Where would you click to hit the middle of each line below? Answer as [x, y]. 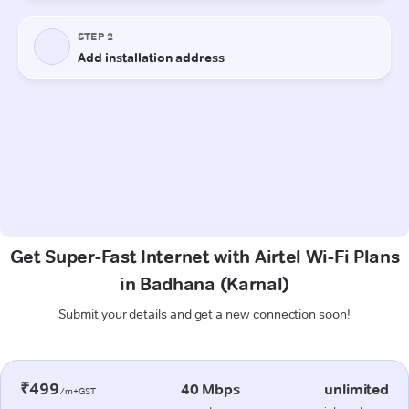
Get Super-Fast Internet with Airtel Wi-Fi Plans [204, 256]
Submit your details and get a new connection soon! [204, 314]
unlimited [357, 389]
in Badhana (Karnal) [204, 283]
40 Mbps [210, 389]
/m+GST [78, 391]
